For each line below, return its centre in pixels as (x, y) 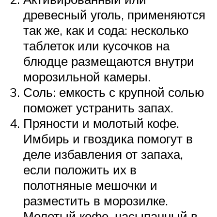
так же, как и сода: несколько (106, 30)
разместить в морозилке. (96, 201)
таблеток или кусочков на (96, 46)
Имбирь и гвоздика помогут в (108, 139)
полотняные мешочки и (90, 185)
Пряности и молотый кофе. (101, 123)
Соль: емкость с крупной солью (114, 92)
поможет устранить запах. (98, 108)
